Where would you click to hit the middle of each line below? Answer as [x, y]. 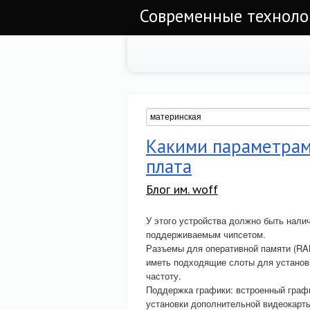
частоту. [164, 276]
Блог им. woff [182, 189]
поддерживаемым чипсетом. [206, 234]
